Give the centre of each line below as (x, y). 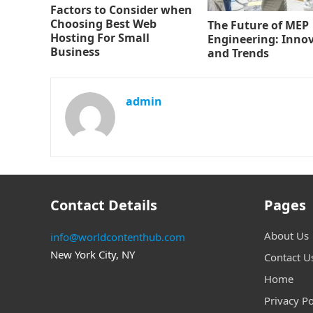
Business (75, 52)
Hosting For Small (100, 38)
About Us (286, 235)
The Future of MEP (258, 25)
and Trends (238, 53)
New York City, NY (93, 254)
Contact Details (104, 205)
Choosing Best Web (103, 24)
